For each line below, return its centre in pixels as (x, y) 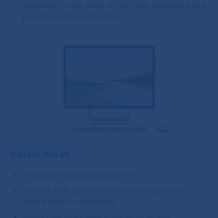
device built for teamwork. (71, 202)
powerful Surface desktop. (73, 17)
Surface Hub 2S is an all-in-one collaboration (105, 190)
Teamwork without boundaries (79, 175)
